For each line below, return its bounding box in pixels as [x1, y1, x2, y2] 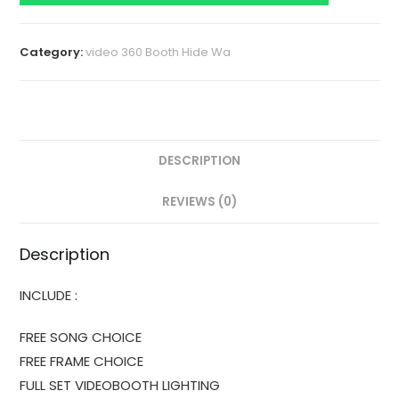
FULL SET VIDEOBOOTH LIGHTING [20, 376, 221, 395]
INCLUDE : [20, 286, 78, 305]
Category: [20, 43, 86, 61]
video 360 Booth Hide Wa [85, 43, 232, 61]
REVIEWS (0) [162, 192, 237, 210]
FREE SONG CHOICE [20, 328, 142, 347]
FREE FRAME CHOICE [20, 352, 144, 371]
